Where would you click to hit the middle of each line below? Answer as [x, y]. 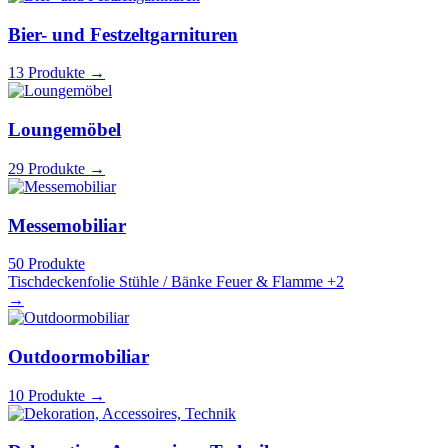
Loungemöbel [64, 130]
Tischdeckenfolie [61, 282]
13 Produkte [48, 73]
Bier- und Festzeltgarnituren [123, 34]
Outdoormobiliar [78, 356]
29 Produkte [48, 168]
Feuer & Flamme [269, 282]
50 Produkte [46, 264]
